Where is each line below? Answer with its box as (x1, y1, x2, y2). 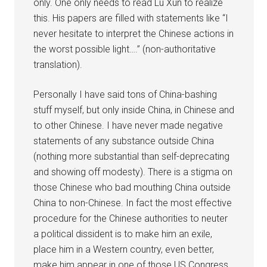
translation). (33, 58, 83, 70)
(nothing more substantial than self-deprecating (33, 150, 230, 162)
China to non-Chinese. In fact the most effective (33, 197, 232, 209)
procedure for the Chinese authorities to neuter (33, 212, 228, 224)
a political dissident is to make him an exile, (33, 228, 213, 240)
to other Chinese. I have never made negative (33, 119, 223, 131)
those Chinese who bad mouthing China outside (33, 181, 231, 193)
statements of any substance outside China (33, 135, 215, 147)
